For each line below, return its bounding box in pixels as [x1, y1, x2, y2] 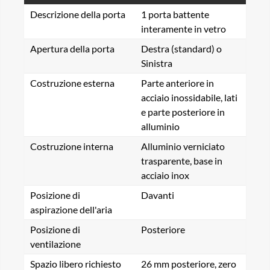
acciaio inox [141, 169, 189, 181]
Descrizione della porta [30, 8, 125, 20]
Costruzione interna [30, 140, 113, 152]
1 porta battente [141, 8, 209, 20]
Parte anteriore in [141, 77, 214, 89]
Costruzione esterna [30, 77, 115, 89]
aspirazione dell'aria [30, 204, 112, 215]
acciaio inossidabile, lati [141, 92, 237, 103]
